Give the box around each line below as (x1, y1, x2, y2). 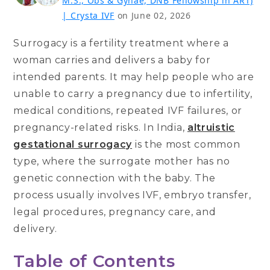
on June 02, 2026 (117, 9, 191, 21)
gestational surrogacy (13, 138, 133, 150)
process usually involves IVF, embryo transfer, (13, 189, 251, 201)
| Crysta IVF (62, 9, 115, 21)
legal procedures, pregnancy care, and (13, 206, 216, 218)
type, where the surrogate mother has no (13, 155, 230, 167)
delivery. (13, 222, 57, 234)
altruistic (187, 121, 235, 133)
